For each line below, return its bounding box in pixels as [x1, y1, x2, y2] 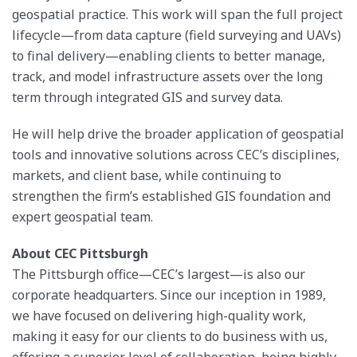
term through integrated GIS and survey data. [12, 88, 283, 106]
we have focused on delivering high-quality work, [12, 306, 306, 324]
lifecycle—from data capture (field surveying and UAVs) [12, 25, 341, 44]
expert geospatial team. [12, 207, 153, 226]
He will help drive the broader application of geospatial [12, 124, 344, 143]
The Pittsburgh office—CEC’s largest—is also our [12, 265, 305, 283]
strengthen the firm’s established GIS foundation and [12, 186, 331, 205]
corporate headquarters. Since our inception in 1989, [12, 285, 326, 304]
